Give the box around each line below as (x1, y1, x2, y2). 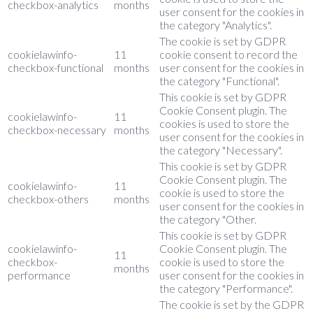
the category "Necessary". (159, 143, 282, 156)
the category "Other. (159, 212, 256, 226)
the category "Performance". (159, 281, 293, 295)
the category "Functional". (159, 73, 279, 87)
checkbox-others (8, 191, 89, 205)
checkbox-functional (8, 60, 103, 74)
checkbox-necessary (8, 122, 106, 136)
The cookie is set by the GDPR (159, 297, 304, 311)
